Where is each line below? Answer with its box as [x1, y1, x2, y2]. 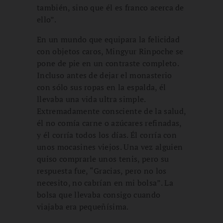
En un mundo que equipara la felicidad [37, 33, 180, 45]
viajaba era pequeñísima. [37, 201, 129, 212]
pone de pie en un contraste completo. [37, 57, 179, 69]
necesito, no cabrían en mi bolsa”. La [37, 177, 173, 188]
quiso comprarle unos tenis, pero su [37, 153, 169, 164]
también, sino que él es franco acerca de [37, 1, 184, 13]
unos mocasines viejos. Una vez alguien [37, 141, 183, 152]
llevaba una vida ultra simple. [37, 93, 146, 105]
